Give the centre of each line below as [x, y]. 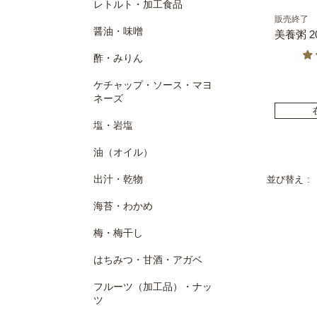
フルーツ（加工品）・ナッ [153, 287]
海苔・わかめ [123, 206]
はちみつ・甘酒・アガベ [148, 260]
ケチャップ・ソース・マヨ [153, 85]
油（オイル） [123, 152]
